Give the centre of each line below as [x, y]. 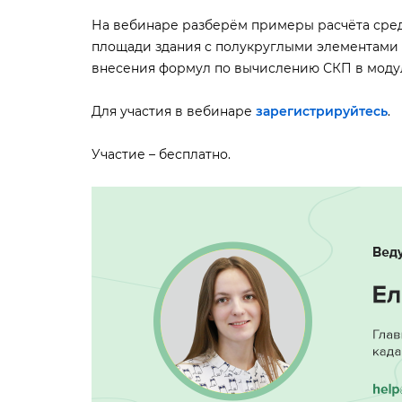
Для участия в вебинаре [172, 111]
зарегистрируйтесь [322, 111]
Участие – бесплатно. [161, 154]
